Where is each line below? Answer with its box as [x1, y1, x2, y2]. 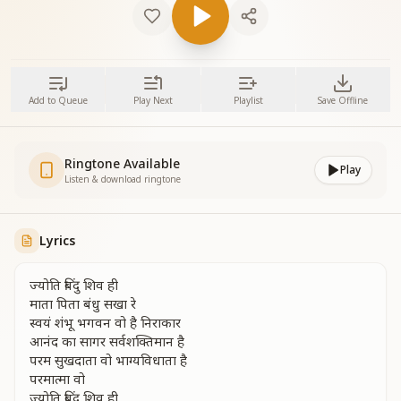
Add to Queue [28, 94, 88, 107]
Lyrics [39, 232, 75, 249]
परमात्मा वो [30, 370, 85, 388]
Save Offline [318, 94, 369, 107]
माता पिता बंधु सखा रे [30, 294, 136, 312]
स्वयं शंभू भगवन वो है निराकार [30, 313, 181, 331]
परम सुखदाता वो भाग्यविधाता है [30, 351, 187, 369]
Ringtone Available [64, 155, 180, 172]
